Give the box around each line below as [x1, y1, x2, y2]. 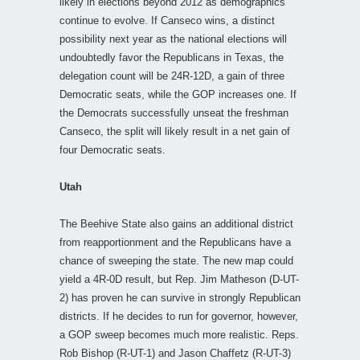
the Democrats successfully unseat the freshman [59, 106, 288, 119]
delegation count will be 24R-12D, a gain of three [59, 69, 284, 82]
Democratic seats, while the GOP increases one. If [59, 88, 297, 100]
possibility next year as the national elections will [59, 32, 287, 45]
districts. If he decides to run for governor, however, [59, 309, 298, 322]
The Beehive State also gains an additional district [59, 217, 293, 230]
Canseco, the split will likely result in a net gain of [59, 125, 290, 137]
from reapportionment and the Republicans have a [59, 235, 291, 248]
